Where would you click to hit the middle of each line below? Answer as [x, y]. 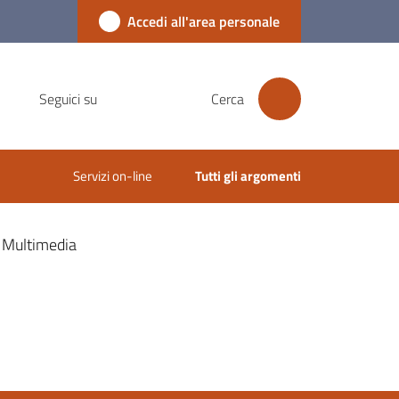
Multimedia [39, 244]
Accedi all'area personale [204, 21]
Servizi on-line [113, 176]
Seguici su [68, 99]
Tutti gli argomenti [248, 176]
